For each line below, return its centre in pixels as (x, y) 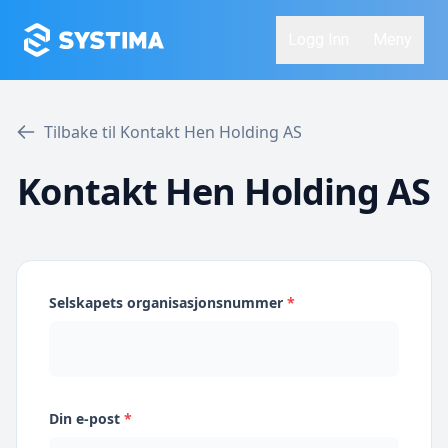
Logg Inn (318, 39)
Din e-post (86, 418)
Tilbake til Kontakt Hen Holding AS (173, 132)
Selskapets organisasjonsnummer (168, 302)
